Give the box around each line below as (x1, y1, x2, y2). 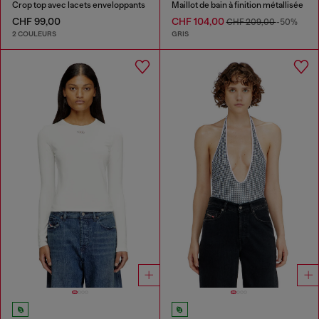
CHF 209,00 (226, 17, 276, 28)
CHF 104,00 (171, 16, 226, 28)
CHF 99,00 (12, 16, 61, 28)
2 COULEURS (12, 29, 56, 39)
